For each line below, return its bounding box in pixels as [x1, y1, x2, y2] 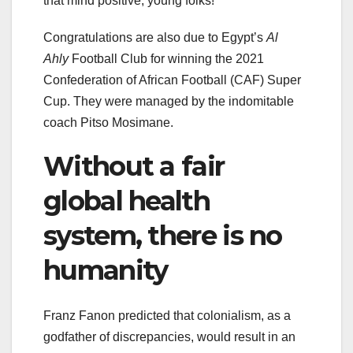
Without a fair [43, 150, 225, 184]
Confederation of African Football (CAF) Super [43, 73, 301, 87]
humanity [43, 254, 168, 288]
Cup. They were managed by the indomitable [43, 95, 294, 109]
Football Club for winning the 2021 [69, 52, 264, 66]
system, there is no [43, 219, 282, 253]
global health [43, 184, 210, 218]
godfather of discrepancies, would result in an [43, 330, 295, 344]
